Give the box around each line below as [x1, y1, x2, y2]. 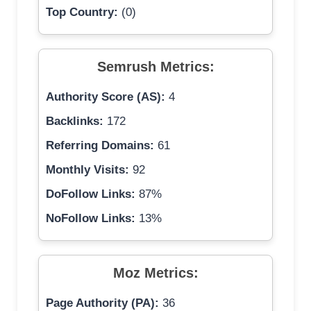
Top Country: [46, 6, 118, 19]
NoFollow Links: [46, 212, 135, 226]
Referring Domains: [46, 139, 154, 153]
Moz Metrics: [112, 265, 199, 281]
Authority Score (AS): [46, 90, 165, 104]
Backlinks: [46, 115, 103, 128]
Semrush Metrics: [96, 59, 215, 75]
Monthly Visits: [46, 163, 129, 177]
